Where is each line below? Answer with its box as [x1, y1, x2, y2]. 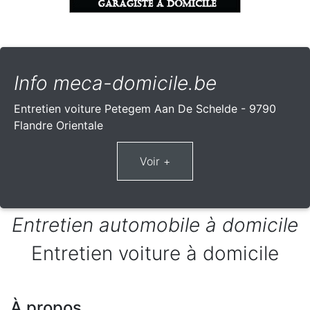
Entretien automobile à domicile [12, 213, 298, 237]
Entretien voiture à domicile [31, 241, 279, 266]
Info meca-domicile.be [14, 71, 217, 95]
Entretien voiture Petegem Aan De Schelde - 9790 [14, 102, 276, 116]
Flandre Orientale [14, 118, 103, 133]
